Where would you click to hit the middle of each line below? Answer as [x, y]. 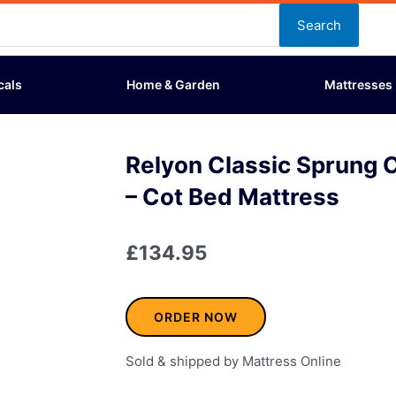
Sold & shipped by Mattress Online [233, 362]
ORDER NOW [196, 317]
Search [320, 25]
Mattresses [358, 84]
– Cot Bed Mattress [232, 196]
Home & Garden [173, 84]
